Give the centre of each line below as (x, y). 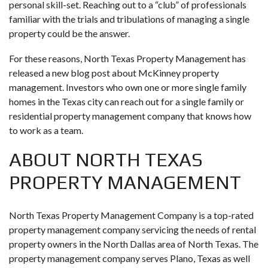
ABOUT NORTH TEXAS (106, 159)
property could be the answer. (69, 33)
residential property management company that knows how (130, 115)
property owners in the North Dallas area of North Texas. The (134, 243)
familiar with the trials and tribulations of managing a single (129, 19)
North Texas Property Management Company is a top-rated (131, 215)
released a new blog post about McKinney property (114, 72)
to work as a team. (46, 130)
